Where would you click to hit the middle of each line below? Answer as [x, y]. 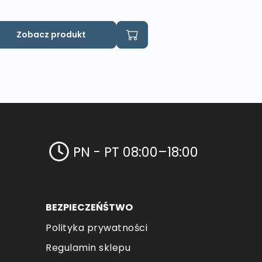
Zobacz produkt [51, 35]
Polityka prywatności [97, 228]
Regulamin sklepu [88, 248]
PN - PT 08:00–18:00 [136, 152]
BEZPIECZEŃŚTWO [89, 208]
